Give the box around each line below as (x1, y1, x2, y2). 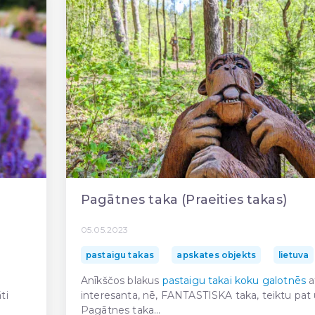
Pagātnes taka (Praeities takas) (81, 191, 287, 207)
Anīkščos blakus (81, 274, 162, 287)
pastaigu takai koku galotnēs (162, 274, 307, 287)
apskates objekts (176, 250, 256, 260)
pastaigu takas (86, 250, 155, 260)
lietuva (278, 250, 309, 260)
